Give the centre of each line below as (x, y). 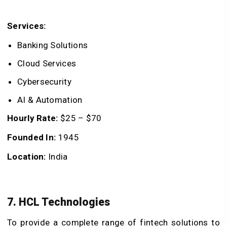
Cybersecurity (44, 81)
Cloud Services (47, 63)
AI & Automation (50, 100)
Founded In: (32, 137)
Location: (27, 156)
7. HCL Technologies (59, 202)
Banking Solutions (53, 45)
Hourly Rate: (33, 118)
